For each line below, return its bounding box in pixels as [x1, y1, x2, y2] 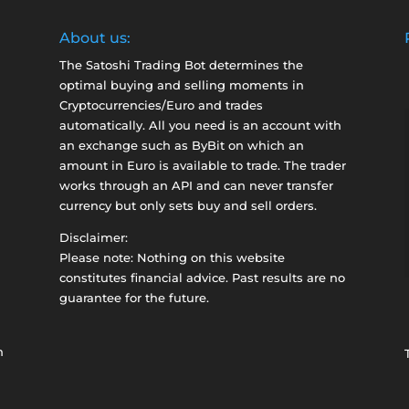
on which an [224, 138, 304, 153]
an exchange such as [58, 138, 192, 153]
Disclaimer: [58, 230, 128, 246]
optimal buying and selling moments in [58, 78, 304, 93]
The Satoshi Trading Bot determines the [58, 58, 303, 73]
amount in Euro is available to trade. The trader [58, 158, 346, 173]
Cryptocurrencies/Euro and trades [58, 98, 263, 113]
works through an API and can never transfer [58, 178, 333, 194]
